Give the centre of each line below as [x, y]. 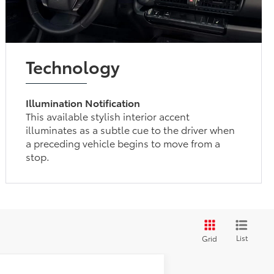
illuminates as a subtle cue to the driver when [131, 129]
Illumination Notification [83, 102]
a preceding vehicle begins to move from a [123, 143]
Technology [73, 66]
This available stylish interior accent [108, 116]
